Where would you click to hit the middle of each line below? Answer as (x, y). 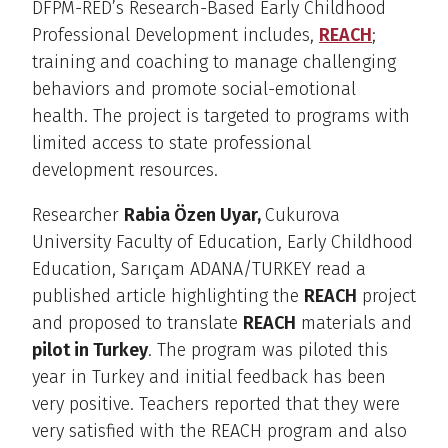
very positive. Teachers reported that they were (216, 404)
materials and (354, 323)
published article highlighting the (168, 296)
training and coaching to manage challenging (214, 62)
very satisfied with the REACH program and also (219, 431)
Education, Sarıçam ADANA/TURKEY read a (199, 269)
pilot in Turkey (90, 350)
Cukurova (302, 215)
